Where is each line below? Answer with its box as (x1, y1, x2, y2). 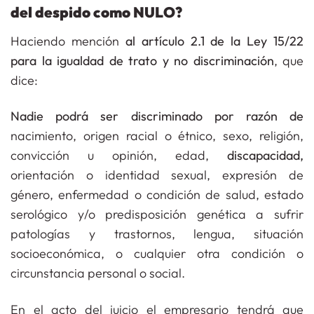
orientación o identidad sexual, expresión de (11, 167, 303, 184)
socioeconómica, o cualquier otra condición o (11, 245, 303, 262)
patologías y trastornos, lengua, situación (11, 226, 303, 243)
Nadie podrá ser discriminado (11, 108, 203, 125)
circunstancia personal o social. (11, 265, 185, 282)
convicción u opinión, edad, (11, 147, 227, 164)
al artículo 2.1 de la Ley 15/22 (125, 32, 303, 49)
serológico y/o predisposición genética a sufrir (11, 206, 303, 223)
